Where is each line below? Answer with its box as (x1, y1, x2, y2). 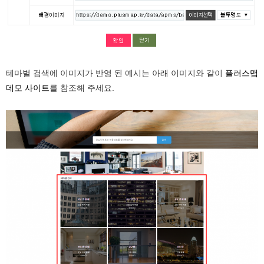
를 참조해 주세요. (49, 83, 114, 93)
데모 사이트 (6, 83, 49, 93)
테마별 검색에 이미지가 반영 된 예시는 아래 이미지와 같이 (6, 68, 225, 78)
